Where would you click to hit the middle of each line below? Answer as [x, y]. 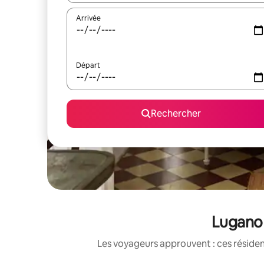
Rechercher [176, 113]
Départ [88, 65]
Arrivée [88, 18]
